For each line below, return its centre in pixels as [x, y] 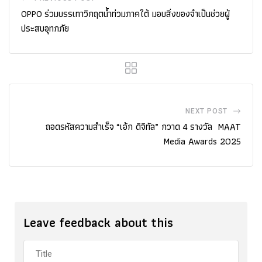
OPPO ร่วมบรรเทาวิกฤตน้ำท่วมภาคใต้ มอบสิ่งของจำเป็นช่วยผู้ [125, 13]
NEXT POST [206, 111]
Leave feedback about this [98, 222]
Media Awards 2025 [202, 141]
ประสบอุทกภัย [45, 28]
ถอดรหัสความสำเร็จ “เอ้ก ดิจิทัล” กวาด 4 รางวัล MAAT [143, 126]
